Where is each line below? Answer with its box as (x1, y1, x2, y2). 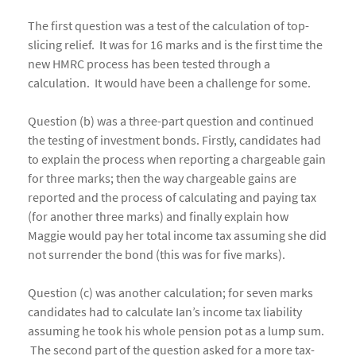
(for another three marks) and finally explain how (28, 208, 288, 225)
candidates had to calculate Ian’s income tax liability (28, 304, 302, 320)
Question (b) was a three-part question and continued (28, 113, 314, 130)
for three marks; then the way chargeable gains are (28, 170, 296, 187)
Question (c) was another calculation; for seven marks (28, 284, 313, 301)
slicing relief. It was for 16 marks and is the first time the (28, 37, 323, 53)
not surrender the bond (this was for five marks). (28, 246, 285, 263)
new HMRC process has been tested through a (28, 56, 270, 72)
